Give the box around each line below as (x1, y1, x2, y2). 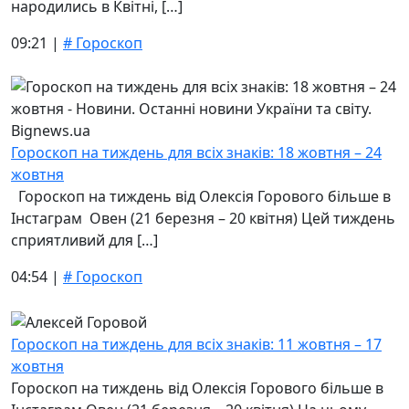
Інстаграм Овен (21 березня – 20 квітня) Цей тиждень (11, 208, 395, 228)
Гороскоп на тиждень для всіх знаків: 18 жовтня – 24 (11, 142, 382, 163)
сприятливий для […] (11, 230, 158, 250)
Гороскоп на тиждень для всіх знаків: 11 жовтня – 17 (11, 333, 382, 354)
